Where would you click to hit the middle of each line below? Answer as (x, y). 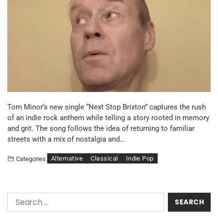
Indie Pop (140, 159)
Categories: (32, 159)
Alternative (67, 159)
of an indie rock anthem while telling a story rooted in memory (108, 118)
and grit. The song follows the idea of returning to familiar (101, 129)
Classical (104, 159)
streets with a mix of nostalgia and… (66, 139)
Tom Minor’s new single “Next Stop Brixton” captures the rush (107, 107)
